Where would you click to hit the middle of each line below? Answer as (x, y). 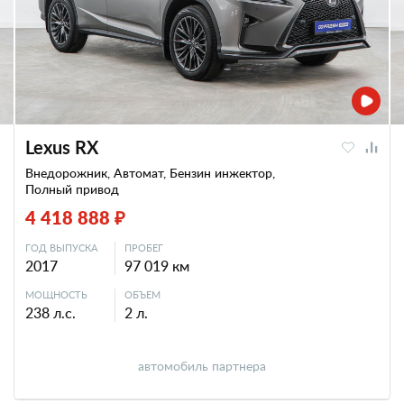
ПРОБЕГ (144, 248)
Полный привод (72, 189)
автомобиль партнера (202, 366)
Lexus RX (62, 147)
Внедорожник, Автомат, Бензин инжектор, (150, 173)
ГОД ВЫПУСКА (61, 248)
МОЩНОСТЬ (56, 294)
